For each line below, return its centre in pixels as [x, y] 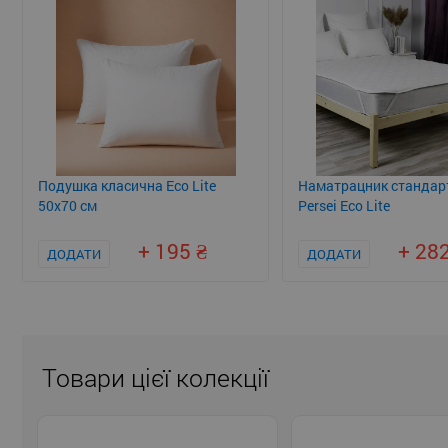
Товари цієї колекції [155, 378]
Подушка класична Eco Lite [127, 186]
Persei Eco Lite [344, 206]
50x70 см [67, 206]
